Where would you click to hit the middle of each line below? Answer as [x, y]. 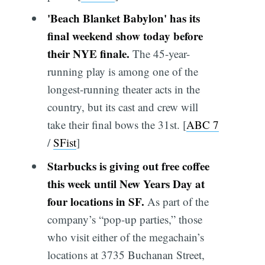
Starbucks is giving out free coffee [128, 166]
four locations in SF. [97, 201]
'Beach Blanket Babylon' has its [123, 18]
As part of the [178, 201]
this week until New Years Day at [126, 183]
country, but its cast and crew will [122, 107]
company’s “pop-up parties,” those [125, 219]
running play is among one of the [122, 72]
